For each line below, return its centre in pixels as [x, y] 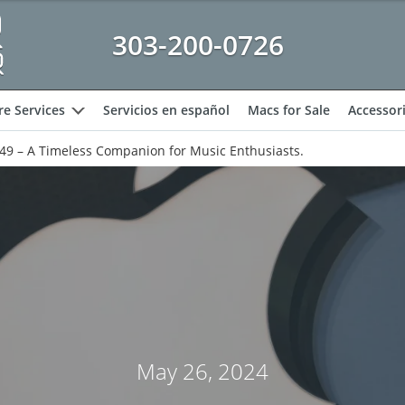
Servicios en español [166, 110]
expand [100, 133]
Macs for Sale [289, 110]
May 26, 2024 [202, 371]
